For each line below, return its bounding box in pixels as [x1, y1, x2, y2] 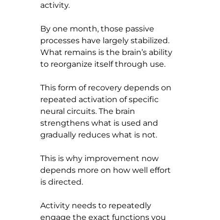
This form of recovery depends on [40, 82, 173, 92]
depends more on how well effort [40, 165, 173, 175]
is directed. [40, 177, 83, 187]
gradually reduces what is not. [40, 130, 157, 139]
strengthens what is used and [40, 118, 160, 128]
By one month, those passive [40, 24, 156, 33]
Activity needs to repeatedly [40, 200, 153, 210]
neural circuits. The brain [40, 106, 137, 116]
